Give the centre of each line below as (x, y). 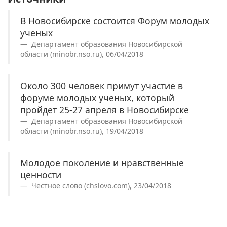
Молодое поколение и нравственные (102, 162)
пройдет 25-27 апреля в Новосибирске (105, 110)
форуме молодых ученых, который (97, 98)
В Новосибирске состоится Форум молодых (115, 21)
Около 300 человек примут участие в (102, 85)
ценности (41, 175)
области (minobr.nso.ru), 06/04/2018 (82, 54)
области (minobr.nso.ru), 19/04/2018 (82, 131)
